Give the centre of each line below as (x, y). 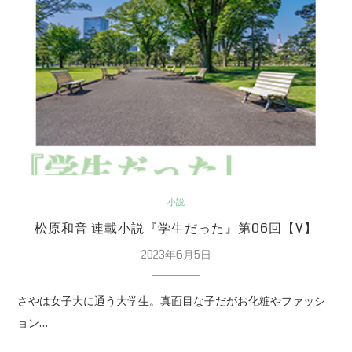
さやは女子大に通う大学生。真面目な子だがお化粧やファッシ (172, 301)
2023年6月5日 (176, 255)
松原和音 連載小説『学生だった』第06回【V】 (176, 229)
